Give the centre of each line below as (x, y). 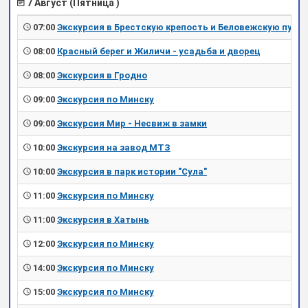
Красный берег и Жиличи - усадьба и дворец (159, 52)
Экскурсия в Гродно (102, 76)
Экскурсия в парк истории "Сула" (132, 172)
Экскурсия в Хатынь (103, 220)
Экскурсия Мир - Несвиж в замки (132, 124)
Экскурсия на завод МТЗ (114, 148)
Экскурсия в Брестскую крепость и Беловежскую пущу (181, 27)
